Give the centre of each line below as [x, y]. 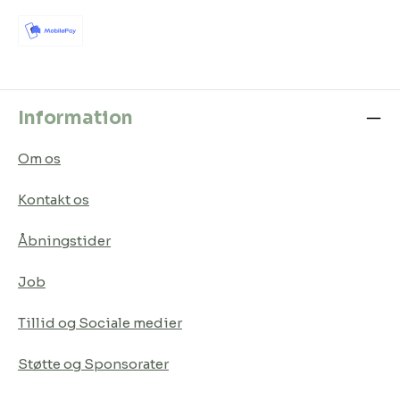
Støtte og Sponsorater [93, 363]
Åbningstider [64, 240]
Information [75, 117]
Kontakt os [54, 199]
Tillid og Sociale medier [100, 322]
